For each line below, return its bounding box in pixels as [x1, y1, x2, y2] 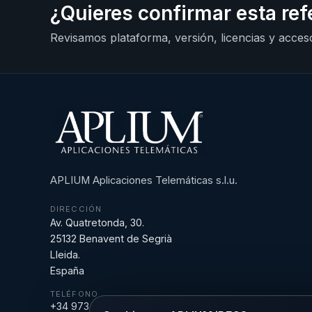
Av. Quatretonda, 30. [50, 216, 144, 228]
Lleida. [50, 248, 80, 260]
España [50, 264, 84, 276]
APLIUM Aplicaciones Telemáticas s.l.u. [50, 173, 237, 187]
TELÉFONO [50, 288, 98, 299]
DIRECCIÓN [50, 203, 102, 214]
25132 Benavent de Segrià [50, 232, 172, 244]
